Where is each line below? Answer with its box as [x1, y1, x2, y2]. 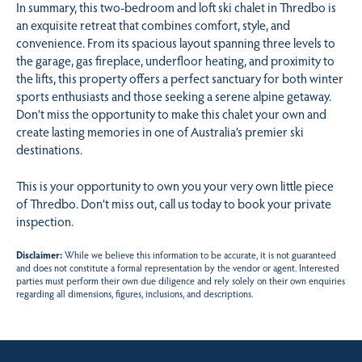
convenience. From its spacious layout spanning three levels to [16, 34, 335, 52]
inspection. [16, 212, 74, 229]
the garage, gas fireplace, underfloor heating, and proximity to [16, 52, 335, 69]
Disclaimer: [16, 248, 62, 262]
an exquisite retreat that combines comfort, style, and [16, 16, 290, 34]
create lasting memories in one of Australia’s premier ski [16, 123, 304, 141]
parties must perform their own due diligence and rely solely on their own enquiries [16, 274, 345, 288]
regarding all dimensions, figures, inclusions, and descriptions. [16, 287, 253, 301]
